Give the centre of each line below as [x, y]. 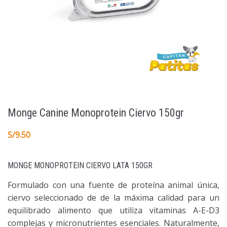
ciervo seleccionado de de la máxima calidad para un [113, 197]
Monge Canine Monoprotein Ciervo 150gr [96, 113]
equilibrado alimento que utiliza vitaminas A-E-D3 [113, 210]
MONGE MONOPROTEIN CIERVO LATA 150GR [80, 165]
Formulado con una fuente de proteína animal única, [113, 185]
